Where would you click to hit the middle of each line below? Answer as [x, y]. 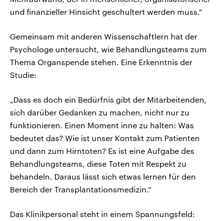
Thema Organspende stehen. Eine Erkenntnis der [101, 62]
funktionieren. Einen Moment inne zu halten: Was [102, 125]
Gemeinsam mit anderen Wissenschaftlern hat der [104, 37]
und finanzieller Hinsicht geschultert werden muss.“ [106, 12]
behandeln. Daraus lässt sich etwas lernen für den [103, 177]
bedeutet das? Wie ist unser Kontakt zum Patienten [105, 138]
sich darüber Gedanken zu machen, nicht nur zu [100, 112]
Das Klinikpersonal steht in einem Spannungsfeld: [102, 214]
